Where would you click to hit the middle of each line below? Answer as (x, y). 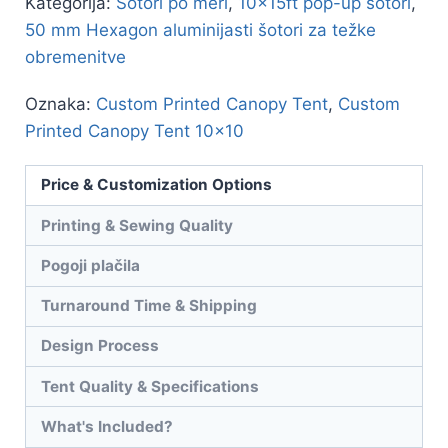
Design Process (100, 346)
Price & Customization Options (157, 185)
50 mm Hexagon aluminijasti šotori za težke (200, 29)
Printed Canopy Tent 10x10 (134, 130)
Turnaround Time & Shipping (149, 306)
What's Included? (107, 427)
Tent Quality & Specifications (150, 386)
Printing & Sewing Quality (137, 225)
